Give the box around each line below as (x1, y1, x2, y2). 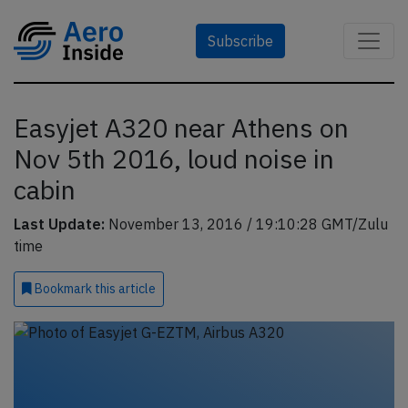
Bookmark (32, 280, 95, 297)
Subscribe (208, 32, 273, 50)
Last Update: (14, 215, 105, 233)
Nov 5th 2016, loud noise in (14, 142, 334, 176)
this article (95, 280, 156, 297)
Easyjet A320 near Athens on (14, 111, 349, 145)
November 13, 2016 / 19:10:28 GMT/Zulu (105, 215, 388, 233)
